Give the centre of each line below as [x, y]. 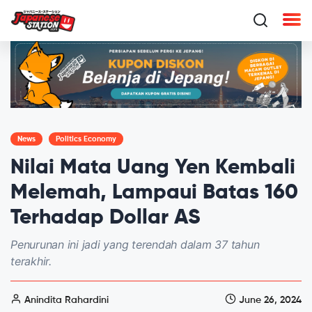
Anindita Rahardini [65, 300]
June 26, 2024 [269, 300]
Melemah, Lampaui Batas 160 [154, 193]
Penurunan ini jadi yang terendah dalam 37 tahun [135, 244]
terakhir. [31, 261]
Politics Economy [86, 139]
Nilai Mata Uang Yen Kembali [153, 167]
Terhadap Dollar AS [106, 218]
